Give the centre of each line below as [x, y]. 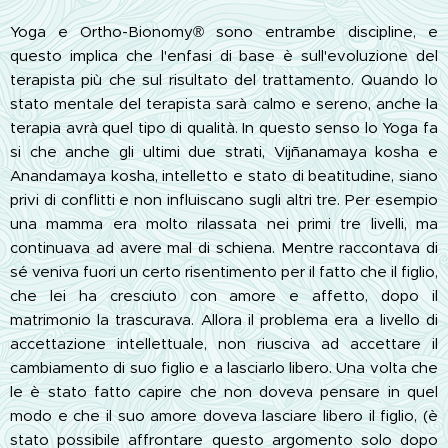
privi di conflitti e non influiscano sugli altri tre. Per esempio [224, 199]
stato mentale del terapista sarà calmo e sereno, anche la [224, 103]
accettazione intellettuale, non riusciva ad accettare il [224, 343]
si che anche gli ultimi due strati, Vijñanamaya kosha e [224, 151]
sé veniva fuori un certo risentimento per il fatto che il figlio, [224, 271]
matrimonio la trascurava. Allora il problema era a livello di [224, 319]
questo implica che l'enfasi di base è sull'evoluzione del [224, 55]
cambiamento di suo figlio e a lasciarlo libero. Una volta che [224, 367]
